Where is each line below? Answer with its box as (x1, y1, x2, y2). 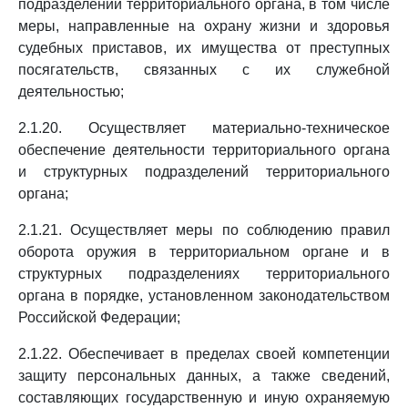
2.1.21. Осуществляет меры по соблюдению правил (18, 222, 390, 238)
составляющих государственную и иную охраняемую (18, 390, 390, 405)
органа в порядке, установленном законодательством (18, 288, 390, 303)
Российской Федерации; (18, 310, 180, 325)
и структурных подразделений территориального (18, 164, 390, 179)
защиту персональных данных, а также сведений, (18, 368, 390, 383)
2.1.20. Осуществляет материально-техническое (18, 120, 390, 136)
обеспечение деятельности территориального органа (18, 142, 390, 158)
